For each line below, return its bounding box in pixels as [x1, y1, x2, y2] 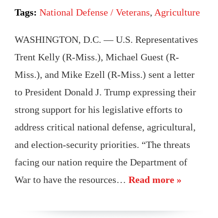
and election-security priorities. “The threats [15, 139, 190, 150]
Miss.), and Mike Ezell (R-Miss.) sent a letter [15, 69, 195, 80]
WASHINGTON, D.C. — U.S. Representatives [15, 34, 198, 45]
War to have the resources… [15, 174, 128, 185]
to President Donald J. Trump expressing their [15, 86, 196, 97]
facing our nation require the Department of [15, 156, 187, 167]
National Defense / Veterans [39, 6, 150, 18]
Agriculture [154, 6, 200, 18]
